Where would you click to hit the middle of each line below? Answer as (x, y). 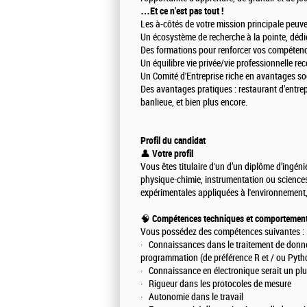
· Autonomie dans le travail (192, 297)
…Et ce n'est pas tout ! (182, 11)
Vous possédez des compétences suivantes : (222, 232)
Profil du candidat (173, 141)
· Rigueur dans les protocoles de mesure (216, 284)
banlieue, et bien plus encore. (194, 103)
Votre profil (174, 154)
